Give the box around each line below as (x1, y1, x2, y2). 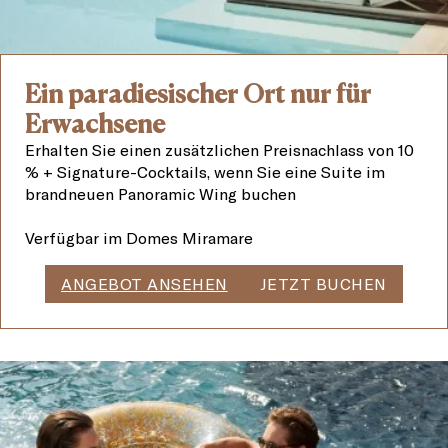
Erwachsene (25, 108, 166, 141)
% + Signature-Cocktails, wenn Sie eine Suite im (25, 162, 386, 182)
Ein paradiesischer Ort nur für (25, 78, 372, 111)
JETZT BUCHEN (259, 274, 387, 294)
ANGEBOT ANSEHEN (61, 274, 228, 294)
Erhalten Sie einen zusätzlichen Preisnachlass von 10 (25, 140, 415, 160)
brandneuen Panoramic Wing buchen (25, 184, 297, 204)
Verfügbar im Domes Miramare (25, 228, 254, 248)
